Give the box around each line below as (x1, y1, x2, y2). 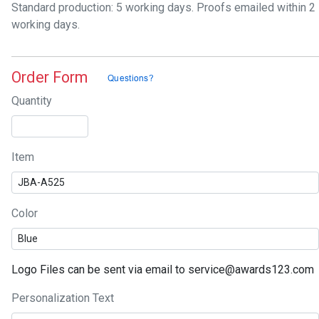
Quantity (11, 94, 52, 108)
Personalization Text (11, 291, 114, 305)
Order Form (11, 68, 91, 87)
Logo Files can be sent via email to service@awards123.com (11, 263, 314, 277)
